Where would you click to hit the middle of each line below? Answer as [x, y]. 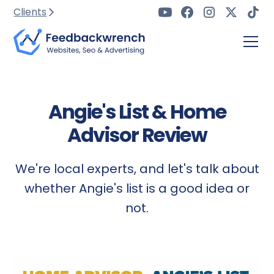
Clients [30, 12]
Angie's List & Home [137, 112]
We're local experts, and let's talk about [137, 169]
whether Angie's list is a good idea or [137, 188]
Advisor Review [137, 135]
